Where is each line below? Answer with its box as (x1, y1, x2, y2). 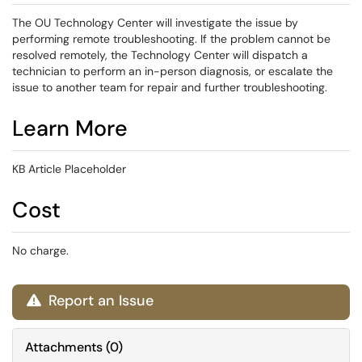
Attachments (25, 339, 103, 356)
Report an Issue (44, 291, 154, 310)
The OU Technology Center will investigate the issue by (12, 15, 298, 30)
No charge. (12, 243, 69, 258)
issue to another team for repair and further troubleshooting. (12, 80, 327, 95)
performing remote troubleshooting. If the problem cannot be (12, 32, 330, 46)
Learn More (12, 114, 128, 142)
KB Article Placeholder (12, 162, 126, 176)
